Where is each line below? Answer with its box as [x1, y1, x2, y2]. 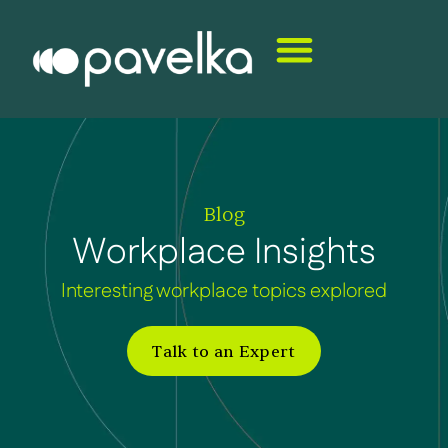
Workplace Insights [72, 227, 376, 278]
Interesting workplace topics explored [61, 277, 387, 305]
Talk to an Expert [152, 342, 296, 362]
